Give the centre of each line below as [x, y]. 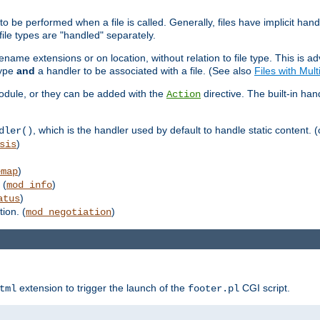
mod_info [29, 185]
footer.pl [214, 289]
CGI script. [265, 288]
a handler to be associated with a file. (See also [145, 70]
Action [184, 94]
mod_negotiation [69, 212]
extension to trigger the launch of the [102, 288]
